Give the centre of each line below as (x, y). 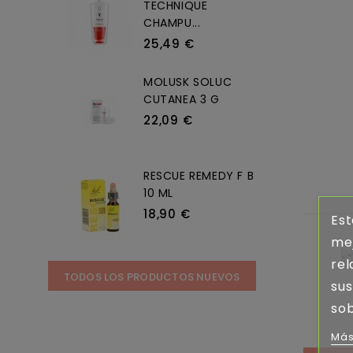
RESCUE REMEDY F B (199, 175)
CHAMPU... (172, 22)
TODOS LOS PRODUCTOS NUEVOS (152, 277)
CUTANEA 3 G (182, 99)
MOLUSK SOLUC (188, 82)
